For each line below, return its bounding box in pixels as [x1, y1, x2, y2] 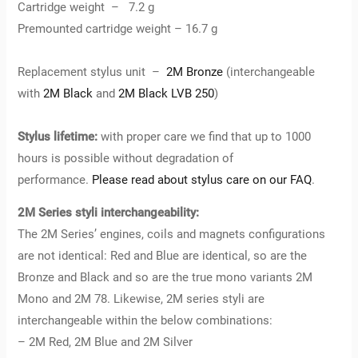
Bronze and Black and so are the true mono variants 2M [18, 270, 313, 285]
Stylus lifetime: [18, 129, 98, 144]
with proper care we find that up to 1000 [97, 129, 312, 144]
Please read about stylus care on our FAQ [92, 172, 312, 187]
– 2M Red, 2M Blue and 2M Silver [18, 335, 193, 350]
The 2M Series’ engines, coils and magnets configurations [18, 227, 326, 242]
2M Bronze [166, 64, 224, 79]
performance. [18, 172, 93, 187]
